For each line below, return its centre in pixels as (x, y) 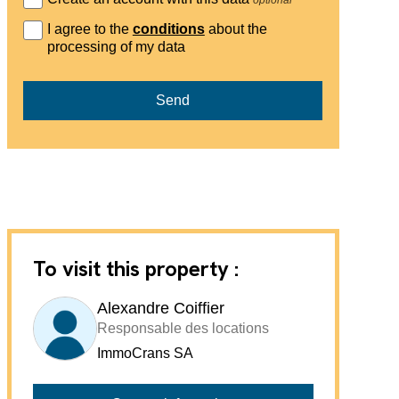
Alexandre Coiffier (160, 308)
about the (236, 29)
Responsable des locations (183, 328)
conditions (168, 29)
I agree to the (90, 29)
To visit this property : (135, 268)
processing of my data (116, 47)
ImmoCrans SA (145, 353)
